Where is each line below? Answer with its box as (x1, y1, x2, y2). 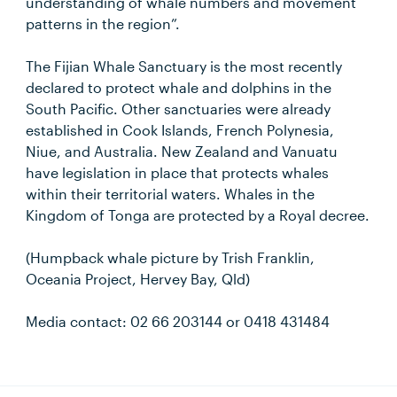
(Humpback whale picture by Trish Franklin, (26, 249, 315, 266)
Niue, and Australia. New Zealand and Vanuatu (26, 143, 339, 160)
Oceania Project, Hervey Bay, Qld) (26, 270, 251, 287)
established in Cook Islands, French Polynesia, (26, 121, 335, 138)
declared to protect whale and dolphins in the (26, 79, 332, 96)
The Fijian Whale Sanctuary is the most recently (26, 58, 343, 74)
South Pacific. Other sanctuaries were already (26, 100, 331, 117)
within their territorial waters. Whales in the (26, 185, 315, 202)
